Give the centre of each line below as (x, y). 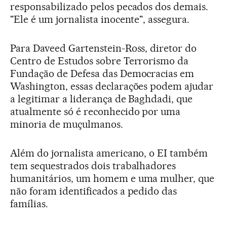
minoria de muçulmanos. (67, 124)
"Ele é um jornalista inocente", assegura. (100, 20)
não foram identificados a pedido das (94, 191)
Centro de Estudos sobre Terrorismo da (100, 61)
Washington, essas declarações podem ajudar (112, 86)
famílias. (29, 204)
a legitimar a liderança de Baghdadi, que (102, 99)
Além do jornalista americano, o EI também (109, 153)
